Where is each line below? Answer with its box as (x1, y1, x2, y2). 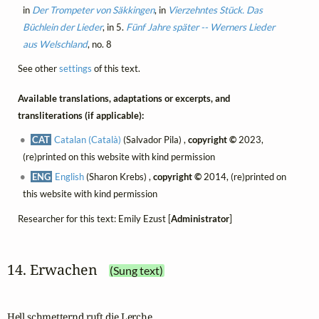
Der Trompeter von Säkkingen (31, 4, 155, 16)
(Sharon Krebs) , (84, 171, 154, 183)
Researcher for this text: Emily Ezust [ (17, 212, 171, 224)
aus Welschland (22, 38, 88, 50)
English (55, 171, 85, 183)
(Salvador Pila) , (121, 134, 189, 146)
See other (17, 62, 59, 74)
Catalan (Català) (54, 134, 122, 146)
